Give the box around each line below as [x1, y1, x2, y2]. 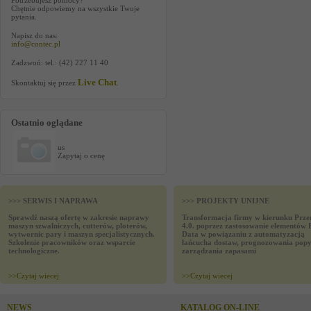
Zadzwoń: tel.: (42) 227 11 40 [11, 58, 108, 67]
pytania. [11, 12, 37, 21]
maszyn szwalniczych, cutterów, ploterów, [8, 221, 147, 230]
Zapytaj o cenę [58, 151, 105, 160]
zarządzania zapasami [182, 246, 256, 255]
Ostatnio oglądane [11, 117, 83, 128]
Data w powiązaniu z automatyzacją [182, 230, 305, 238]
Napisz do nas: [11, 31, 58, 40]
